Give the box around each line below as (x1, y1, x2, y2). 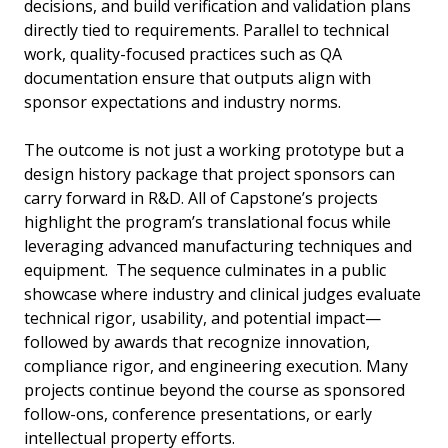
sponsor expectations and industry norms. (24, 91, 341, 114)
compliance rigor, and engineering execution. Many (24, 355, 408, 378)
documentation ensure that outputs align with (24, 67, 371, 90)
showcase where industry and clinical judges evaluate (24, 283, 421, 306)
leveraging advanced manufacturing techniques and (24, 235, 412, 258)
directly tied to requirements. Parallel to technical (24, 19, 389, 42)
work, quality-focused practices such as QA (24, 43, 342, 66)
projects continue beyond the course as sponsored (24, 379, 405, 402)
